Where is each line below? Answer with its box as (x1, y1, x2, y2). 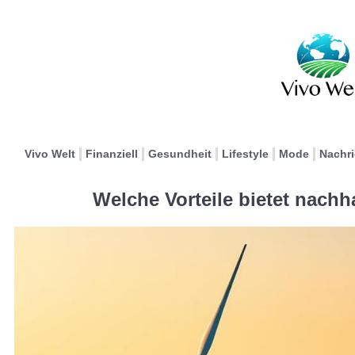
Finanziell (86, 147, 138, 160)
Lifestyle (222, 147, 269, 160)
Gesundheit (148, 147, 212, 160)
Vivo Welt (25, 147, 75, 160)
